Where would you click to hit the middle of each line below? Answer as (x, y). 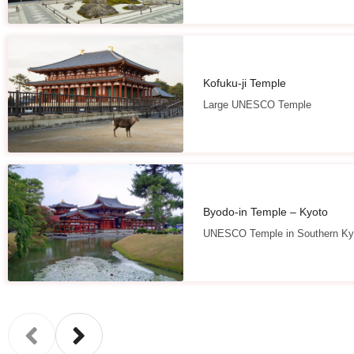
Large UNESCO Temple (257, 104)
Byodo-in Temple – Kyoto (265, 211)
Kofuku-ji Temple (244, 83)
